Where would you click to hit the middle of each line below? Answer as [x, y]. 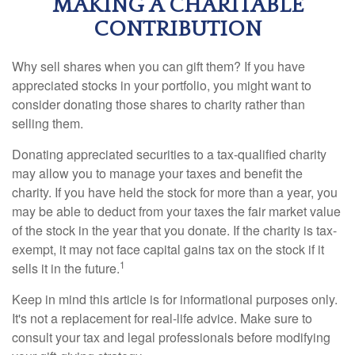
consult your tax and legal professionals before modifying [171, 338]
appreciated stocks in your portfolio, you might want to [162, 86]
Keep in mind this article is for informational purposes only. [175, 300]
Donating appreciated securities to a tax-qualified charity [169, 155]
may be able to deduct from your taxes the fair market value [176, 212]
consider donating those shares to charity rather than [158, 105]
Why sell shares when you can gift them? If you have [158, 67]
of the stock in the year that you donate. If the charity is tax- [174, 231]
